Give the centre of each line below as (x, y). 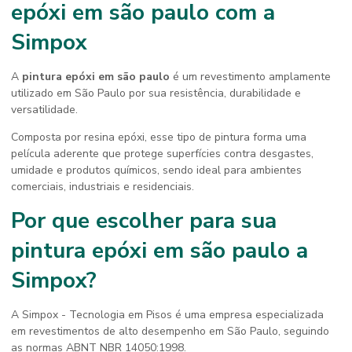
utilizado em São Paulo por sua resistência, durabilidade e (156, 93)
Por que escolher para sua (144, 221)
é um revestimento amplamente (250, 77)
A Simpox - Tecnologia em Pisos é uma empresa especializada (167, 315)
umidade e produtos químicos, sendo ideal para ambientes (156, 170)
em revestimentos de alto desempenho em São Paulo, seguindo (170, 331)
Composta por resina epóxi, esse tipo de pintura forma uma (159, 137)
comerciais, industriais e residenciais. (103, 187)
